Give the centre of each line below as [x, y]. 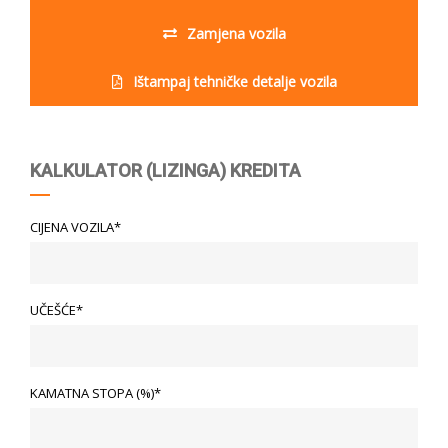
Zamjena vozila [236, 33]
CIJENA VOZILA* [75, 226]
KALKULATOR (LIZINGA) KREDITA [165, 170]
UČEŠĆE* [56, 309]
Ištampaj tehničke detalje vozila [234, 81]
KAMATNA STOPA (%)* [95, 392]
